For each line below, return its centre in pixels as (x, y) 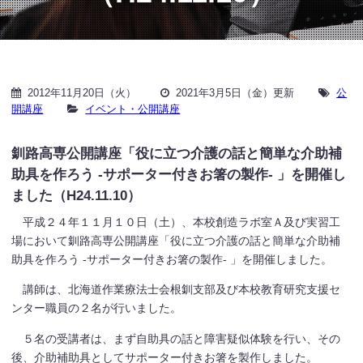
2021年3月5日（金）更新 (235, 92)
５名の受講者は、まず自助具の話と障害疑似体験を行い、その (176, 338)
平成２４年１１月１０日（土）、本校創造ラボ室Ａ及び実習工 (176, 222)
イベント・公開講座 (133, 109)
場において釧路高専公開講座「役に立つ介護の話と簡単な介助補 (176, 240)
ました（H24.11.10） (77, 195)
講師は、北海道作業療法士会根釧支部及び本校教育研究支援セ (176, 290)
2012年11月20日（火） (82, 92)
